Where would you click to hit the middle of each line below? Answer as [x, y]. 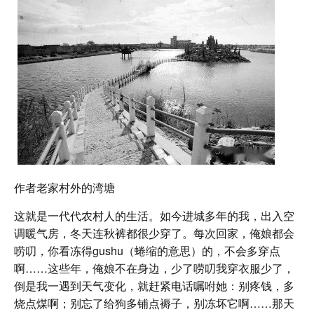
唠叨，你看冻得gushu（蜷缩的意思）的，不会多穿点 [147, 251]
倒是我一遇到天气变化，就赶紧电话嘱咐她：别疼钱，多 [154, 286]
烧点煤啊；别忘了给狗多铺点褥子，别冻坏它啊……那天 [154, 303]
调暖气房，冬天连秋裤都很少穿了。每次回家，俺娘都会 [154, 233]
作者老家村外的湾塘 [64, 188]
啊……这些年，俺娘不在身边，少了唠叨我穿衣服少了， [154, 268]
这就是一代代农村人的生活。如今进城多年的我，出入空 [154, 216]
